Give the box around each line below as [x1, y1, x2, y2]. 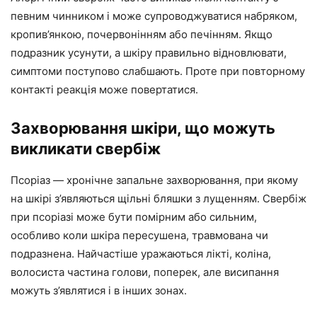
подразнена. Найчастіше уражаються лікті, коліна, [11, 247, 271, 260]
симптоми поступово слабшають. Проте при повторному [11, 64, 305, 78]
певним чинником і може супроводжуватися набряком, [11, 9, 297, 23]
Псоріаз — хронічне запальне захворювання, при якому [11, 173, 298, 187]
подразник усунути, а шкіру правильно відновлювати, [11, 46, 287, 59]
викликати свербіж [11, 139, 161, 158]
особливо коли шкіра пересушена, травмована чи [11, 229, 268, 242]
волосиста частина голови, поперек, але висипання [11, 265, 279, 279]
